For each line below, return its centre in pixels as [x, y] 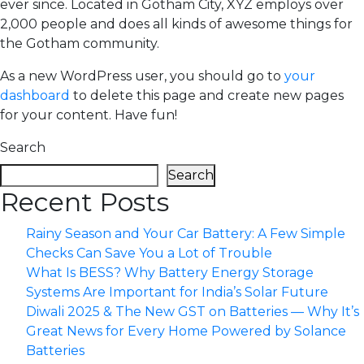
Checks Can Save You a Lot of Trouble [149, 253]
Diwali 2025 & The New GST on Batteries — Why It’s [193, 312]
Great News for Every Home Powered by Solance [186, 331]
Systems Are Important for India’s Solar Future [177, 292]
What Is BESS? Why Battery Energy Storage [170, 273]
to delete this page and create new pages [207, 95]
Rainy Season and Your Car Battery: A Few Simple [186, 234]
